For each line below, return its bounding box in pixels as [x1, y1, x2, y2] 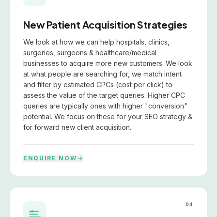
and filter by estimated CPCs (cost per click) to [23, 80, 172, 89]
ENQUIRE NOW [23, 154, 77, 162]
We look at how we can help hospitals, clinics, [23, 37, 170, 46]
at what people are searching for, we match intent [23, 69, 182, 78]
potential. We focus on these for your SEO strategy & [23, 112, 192, 121]
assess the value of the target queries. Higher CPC [23, 91, 185, 99]
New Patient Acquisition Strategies [23, 18, 188, 31]
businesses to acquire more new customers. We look [23, 59, 192, 67]
